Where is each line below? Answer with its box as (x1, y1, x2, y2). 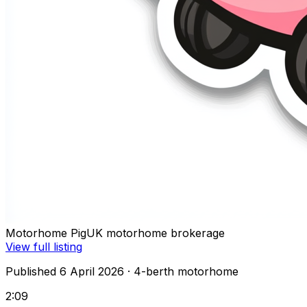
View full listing (5, 240, 82, 254)
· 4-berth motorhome (124, 265, 238, 279)
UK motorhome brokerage (86, 226, 225, 241)
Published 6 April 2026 (5, 265, 124, 279)
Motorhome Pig (5, 226, 86, 241)
